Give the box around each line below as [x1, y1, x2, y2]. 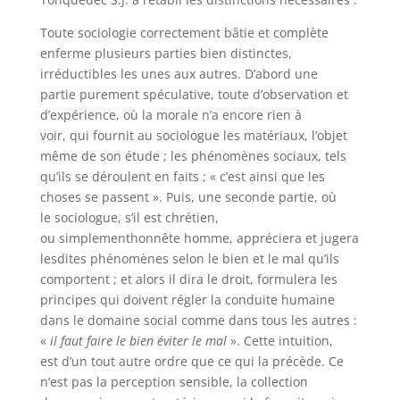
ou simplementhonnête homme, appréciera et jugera [39, 229, 359, 246]
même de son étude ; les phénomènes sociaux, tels [39, 147, 346, 164]
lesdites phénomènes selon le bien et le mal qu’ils [39, 250, 339, 267]
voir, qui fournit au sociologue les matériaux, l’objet [39, 127, 347, 144]
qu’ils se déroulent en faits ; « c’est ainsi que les [39, 168, 325, 185]
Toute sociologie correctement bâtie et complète [39, 24, 329, 41]
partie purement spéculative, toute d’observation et [39, 86, 348, 103]
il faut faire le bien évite [49, 332, 183, 349]
